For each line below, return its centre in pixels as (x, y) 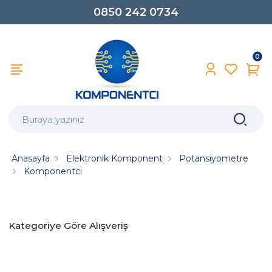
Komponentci (53, 171)
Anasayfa (31, 158)
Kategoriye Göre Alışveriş (68, 226)
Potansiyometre (214, 158)
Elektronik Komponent (115, 158)
